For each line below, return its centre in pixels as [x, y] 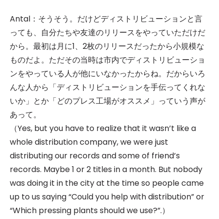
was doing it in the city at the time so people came [107, 183]
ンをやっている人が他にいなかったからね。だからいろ [108, 74]
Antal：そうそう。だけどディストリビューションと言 [106, 19]
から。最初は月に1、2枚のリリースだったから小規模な [107, 46]
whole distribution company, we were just [89, 142]
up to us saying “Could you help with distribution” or [107, 197]
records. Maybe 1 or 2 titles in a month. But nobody [106, 169]
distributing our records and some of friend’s [95, 156]
